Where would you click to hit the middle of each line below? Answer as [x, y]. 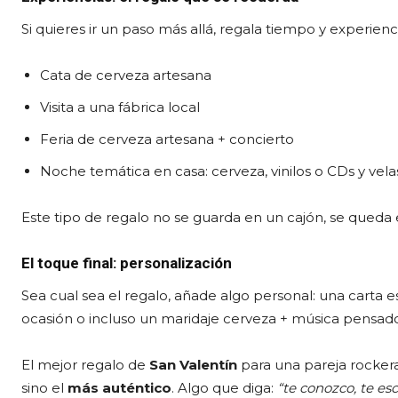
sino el [44, 387]
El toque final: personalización [127, 263]
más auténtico [119, 387]
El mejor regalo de [85, 364]
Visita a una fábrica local [120, 107]
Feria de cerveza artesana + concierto [167, 139]
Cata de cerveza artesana [126, 75]
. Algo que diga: [224, 387]
